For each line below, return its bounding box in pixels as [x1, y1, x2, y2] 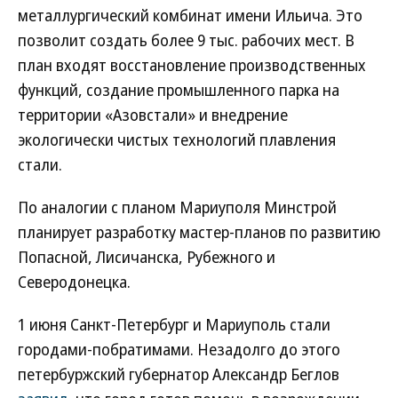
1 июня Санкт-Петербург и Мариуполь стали [18, 314, 330, 335]
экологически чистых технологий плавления [18, 129, 336, 150]
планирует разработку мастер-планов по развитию [18, 221, 380, 243]
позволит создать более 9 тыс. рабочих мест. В [18, 29, 354, 51]
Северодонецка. [18, 271, 131, 292]
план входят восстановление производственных [18, 54, 366, 76]
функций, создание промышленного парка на [18, 79, 339, 100]
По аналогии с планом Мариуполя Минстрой [18, 196, 337, 218]
